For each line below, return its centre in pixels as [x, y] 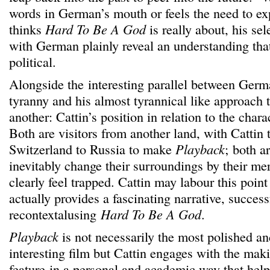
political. [33, 61]
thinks [27, 29]
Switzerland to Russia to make [92, 149]
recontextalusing [55, 214]
